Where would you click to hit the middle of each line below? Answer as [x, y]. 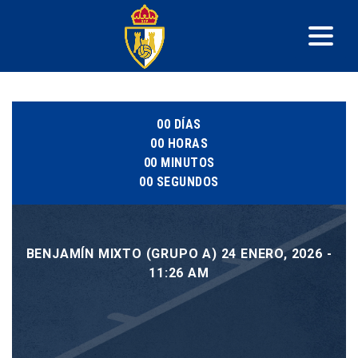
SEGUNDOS [187, 182]
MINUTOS [188, 163]
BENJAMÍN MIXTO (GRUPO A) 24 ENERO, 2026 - [179, 254]
